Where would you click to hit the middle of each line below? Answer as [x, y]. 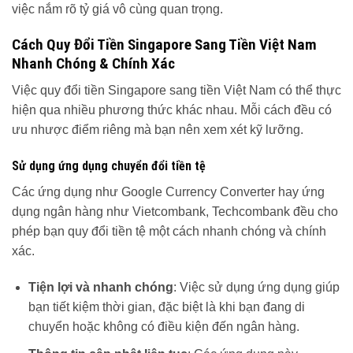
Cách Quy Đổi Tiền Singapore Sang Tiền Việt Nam [164, 44]
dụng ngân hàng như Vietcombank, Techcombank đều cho [175, 212]
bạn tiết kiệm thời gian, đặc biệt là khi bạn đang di [166, 307]
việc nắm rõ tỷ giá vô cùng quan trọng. [117, 9]
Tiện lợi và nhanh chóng [100, 288]
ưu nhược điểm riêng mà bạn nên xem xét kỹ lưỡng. [158, 130]
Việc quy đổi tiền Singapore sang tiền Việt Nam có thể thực [176, 91]
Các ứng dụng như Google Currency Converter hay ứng [168, 192]
